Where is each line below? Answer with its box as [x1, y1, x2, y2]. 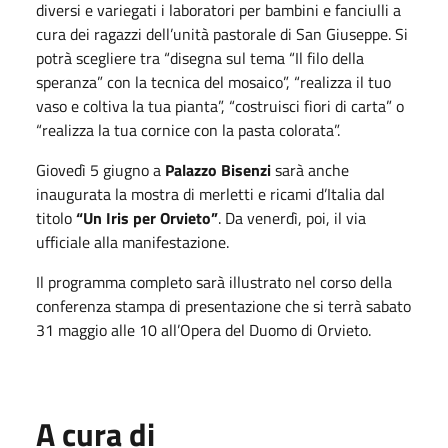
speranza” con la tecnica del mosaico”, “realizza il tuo [36, 69, 391, 94]
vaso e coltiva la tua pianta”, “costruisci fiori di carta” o [36, 93, 404, 118]
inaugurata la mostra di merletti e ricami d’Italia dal [36, 181, 385, 206]
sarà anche [271, 157, 349, 182]
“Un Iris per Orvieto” [76, 205, 218, 230]
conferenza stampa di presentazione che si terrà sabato [36, 293, 411, 318]
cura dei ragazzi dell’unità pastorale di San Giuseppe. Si [36, 21, 408, 46]
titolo [36, 205, 76, 230]
